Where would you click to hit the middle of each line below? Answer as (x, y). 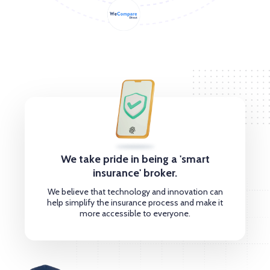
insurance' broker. (135, 173)
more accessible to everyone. (135, 213)
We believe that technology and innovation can (135, 191)
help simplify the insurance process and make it (135, 202)
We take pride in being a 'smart (135, 159)
